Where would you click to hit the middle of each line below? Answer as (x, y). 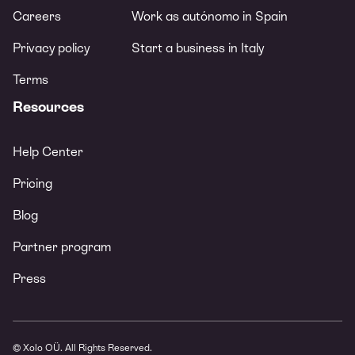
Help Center (48, 151)
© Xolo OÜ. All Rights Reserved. (82, 347)
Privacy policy (51, 48)
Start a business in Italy (198, 48)
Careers (37, 16)
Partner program (62, 246)
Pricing (32, 183)
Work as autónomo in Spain (210, 16)
